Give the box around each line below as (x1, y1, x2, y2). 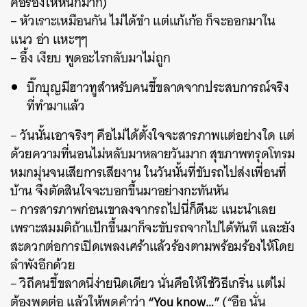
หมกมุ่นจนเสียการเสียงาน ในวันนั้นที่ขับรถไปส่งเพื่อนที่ (10, 161, 286, 184)
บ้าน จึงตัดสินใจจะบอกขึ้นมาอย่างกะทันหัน (10, 180, 230, 202)
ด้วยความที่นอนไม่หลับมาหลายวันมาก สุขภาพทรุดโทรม (10, 143, 295, 165)
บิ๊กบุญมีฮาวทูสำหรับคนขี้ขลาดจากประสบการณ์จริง (27, 76, 289, 99)
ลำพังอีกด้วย (10, 254, 75, 276)
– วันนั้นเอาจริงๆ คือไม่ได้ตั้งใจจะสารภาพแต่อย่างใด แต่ (10, 124, 295, 147)
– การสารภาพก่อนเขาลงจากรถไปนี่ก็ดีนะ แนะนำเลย (10, 198, 276, 221)
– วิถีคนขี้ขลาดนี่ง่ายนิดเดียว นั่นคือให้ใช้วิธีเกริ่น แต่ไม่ (10, 272, 286, 295)
